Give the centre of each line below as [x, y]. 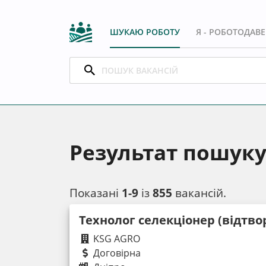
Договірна [116, 253]
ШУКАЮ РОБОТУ [145, 31]
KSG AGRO [115, 238]
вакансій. [199, 192]
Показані [96, 192]
